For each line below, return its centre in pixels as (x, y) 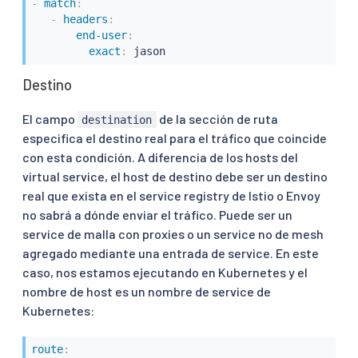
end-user (101, 36)
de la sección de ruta (217, 118)
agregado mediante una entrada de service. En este (171, 253)
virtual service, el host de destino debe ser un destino (175, 176)
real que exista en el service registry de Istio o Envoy (171, 195)
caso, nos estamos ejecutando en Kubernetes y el (165, 272)
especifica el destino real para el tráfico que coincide (175, 137)
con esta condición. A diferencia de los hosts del (160, 157)
